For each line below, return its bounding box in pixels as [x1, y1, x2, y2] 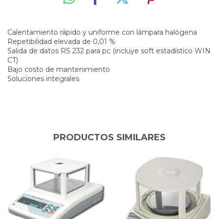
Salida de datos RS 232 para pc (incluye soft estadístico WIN [7, 46, 211, 55]
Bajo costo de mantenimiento [7, 65, 110, 74]
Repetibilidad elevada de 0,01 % [7, 37, 115, 46]
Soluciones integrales [7, 74, 79, 83]
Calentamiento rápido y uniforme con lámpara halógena [7, 27, 197, 37]
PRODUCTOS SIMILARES [53, 131, 166, 143]
